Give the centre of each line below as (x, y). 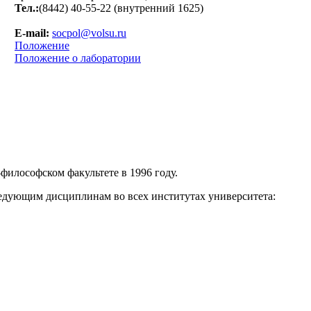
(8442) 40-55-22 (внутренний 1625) (121, 8)
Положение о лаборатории (78, 58)
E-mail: (33, 33)
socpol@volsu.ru (89, 33)
